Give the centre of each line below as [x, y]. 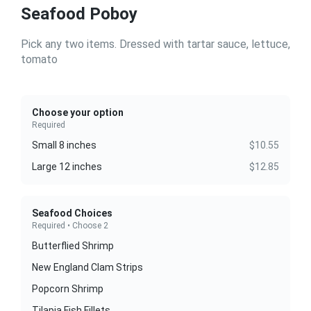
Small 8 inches [64, 145]
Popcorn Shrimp [68, 289]
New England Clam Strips [87, 268]
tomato [39, 60]
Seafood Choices [72, 213]
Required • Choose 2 [70, 226]
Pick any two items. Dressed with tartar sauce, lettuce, [155, 44]
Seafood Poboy [79, 14]
